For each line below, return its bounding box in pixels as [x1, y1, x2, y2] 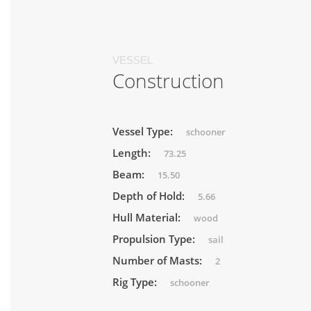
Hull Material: [112, 210, 183, 224]
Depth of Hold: [112, 188, 187, 203]
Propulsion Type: [112, 231, 198, 246]
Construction [112, 67, 224, 94]
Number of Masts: [112, 253, 205, 267]
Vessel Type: [112, 124, 176, 138]
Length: [112, 145, 153, 160]
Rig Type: [112, 274, 160, 289]
